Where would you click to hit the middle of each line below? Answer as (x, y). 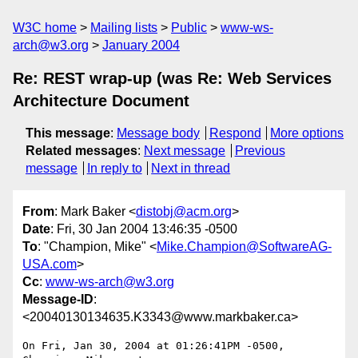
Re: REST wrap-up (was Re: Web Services (172, 78)
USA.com (50, 265)
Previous (260, 151)
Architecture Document (101, 101)
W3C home (45, 28)
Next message (185, 151)
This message (68, 133)
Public (189, 28)
